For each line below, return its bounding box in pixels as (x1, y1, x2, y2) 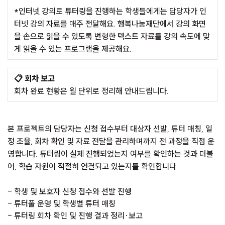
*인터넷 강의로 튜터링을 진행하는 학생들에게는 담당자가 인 (14, 6, 206, 16)
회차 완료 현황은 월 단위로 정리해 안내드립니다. (14, 86, 169, 96)
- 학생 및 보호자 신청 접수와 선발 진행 (8, 186, 132, 196)
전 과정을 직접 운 (157, 136, 214, 146)
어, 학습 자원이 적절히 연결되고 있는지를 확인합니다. (8, 161, 178, 171)
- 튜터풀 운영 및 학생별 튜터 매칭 (8, 198, 116, 208)
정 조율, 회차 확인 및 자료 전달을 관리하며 (8, 136, 143, 146)
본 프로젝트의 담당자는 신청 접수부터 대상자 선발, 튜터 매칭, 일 (8, 124, 212, 134)
